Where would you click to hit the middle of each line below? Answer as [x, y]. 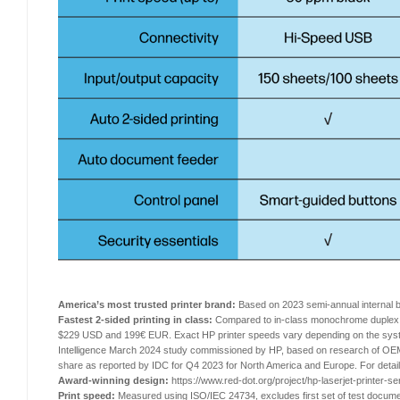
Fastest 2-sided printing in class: [135, 319]
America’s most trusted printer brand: [146, 304]
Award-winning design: [113, 380]
